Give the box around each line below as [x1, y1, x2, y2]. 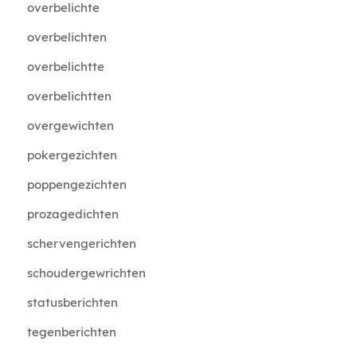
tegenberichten [26, 324, 116, 339]
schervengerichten [26, 236, 136, 251]
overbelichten [26, 29, 107, 45]
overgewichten [26, 118, 114, 133]
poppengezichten [26, 177, 127, 192]
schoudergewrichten [26, 265, 146, 280]
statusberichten [26, 295, 118, 310]
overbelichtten [26, 88, 112, 104]
